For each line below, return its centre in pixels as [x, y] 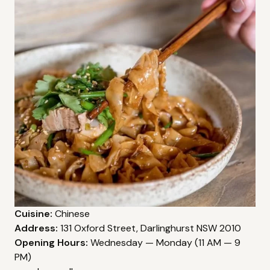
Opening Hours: [51, 243]
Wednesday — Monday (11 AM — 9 [164, 243]
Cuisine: [33, 214]
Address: [36, 228]
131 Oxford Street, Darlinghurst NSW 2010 [149, 228]
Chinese [71, 214]
